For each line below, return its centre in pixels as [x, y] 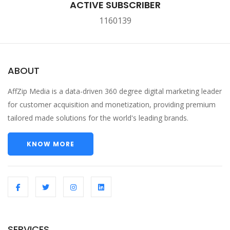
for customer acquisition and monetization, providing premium [112, 104]
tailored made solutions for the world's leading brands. [98, 118]
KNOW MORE [51, 144]
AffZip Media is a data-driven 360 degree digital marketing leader [115, 91]
